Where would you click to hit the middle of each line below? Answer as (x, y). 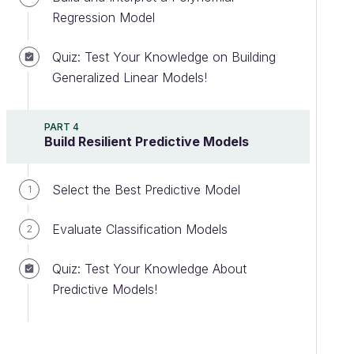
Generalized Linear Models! (130, 77)
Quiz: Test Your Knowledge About (149, 269)
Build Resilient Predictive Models (147, 141)
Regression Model (104, 17)
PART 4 (62, 127)
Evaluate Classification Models (140, 229)
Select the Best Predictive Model (146, 190)
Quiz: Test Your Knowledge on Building (164, 57)
